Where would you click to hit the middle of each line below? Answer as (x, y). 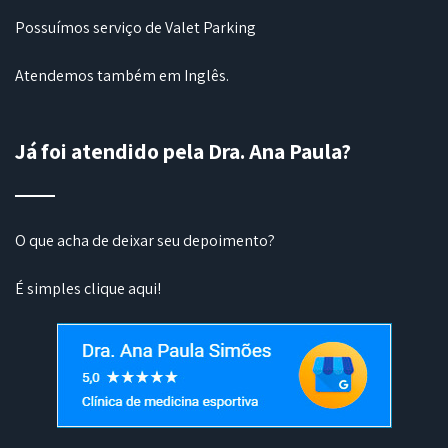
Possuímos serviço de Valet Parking (135, 27)
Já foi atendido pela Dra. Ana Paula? (183, 150)
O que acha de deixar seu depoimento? (145, 240)
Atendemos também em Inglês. (122, 75)
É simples (49, 288)
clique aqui (120, 288)
